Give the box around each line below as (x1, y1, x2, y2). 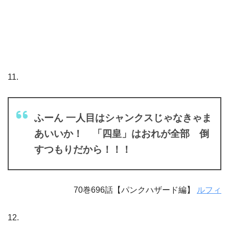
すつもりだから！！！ (34, 144, 131, 155)
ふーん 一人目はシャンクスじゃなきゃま (34, 112, 212, 123)
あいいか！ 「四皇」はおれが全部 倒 (34, 128, 209, 139)
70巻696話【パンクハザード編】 (74, 185, 197, 194)
